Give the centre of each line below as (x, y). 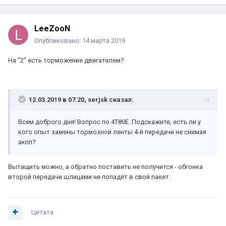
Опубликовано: (58, 41)
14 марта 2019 (104, 41)
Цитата (42, 212)
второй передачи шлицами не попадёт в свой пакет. (89, 177)
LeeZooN (52, 29)
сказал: (121, 100)
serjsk (98, 100)
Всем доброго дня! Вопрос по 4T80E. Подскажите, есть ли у (109, 122)
